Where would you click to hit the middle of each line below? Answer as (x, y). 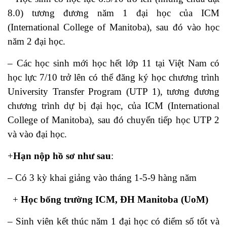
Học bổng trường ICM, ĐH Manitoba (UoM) (115, 199)
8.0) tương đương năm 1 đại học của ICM (113, 13)
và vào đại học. (37, 134)
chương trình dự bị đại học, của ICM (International (113, 106)
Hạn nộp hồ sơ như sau (62, 156)
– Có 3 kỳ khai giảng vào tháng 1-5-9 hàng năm (102, 178)
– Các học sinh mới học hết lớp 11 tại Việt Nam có (113, 63)
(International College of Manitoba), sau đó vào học (113, 27)
